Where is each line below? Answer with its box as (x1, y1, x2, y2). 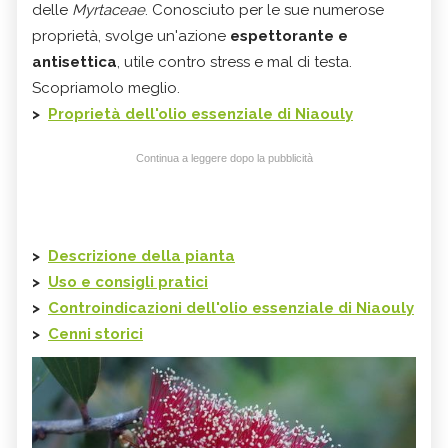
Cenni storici (48, 325, 143, 344)
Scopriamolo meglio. (32, 79, 180, 98)
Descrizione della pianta (48, 247, 235, 266)
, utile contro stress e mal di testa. (117, 53, 352, 72)
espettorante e (230, 27, 348, 46)
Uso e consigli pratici (48, 273, 208, 292)
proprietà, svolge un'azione (32, 27, 230, 46)
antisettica (32, 53, 117, 72)
